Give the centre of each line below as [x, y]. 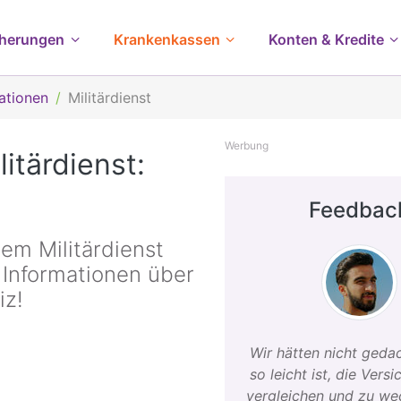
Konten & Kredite [327, 39]
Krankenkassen [166, 39]
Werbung [247, 145]
